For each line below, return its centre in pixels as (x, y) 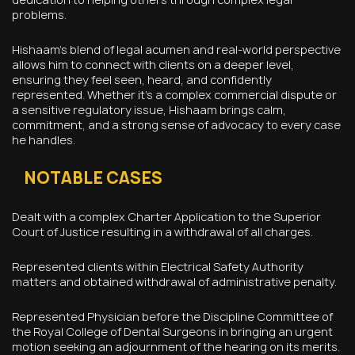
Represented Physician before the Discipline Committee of (172, 316)
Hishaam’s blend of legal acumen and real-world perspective (176, 49)
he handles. (44, 139)
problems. (39, 14)
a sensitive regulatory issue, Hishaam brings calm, (149, 109)
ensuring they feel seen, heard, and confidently (142, 79)
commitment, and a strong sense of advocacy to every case (176, 124)
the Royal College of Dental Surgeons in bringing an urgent (172, 331)
